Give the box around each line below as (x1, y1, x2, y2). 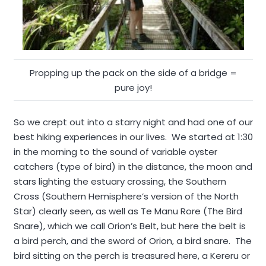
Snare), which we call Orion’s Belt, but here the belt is (13, 219, 246, 232)
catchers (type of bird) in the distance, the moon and (13, 160, 252, 173)
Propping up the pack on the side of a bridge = (29, 66, 237, 79)
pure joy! (114, 81, 152, 94)
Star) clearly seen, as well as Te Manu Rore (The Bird (13, 204, 242, 217)
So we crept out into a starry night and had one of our (13, 115, 253, 128)
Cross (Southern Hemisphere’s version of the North (13, 189, 239, 202)
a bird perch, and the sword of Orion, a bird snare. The (13, 234, 252, 247)
